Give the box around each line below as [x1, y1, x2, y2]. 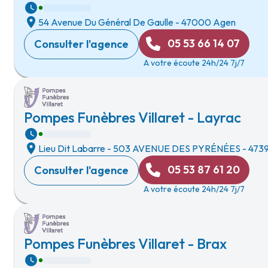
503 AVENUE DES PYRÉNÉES [113, 142, 240, 154]
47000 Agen [181, 16, 236, 28]
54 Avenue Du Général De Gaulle [38, 16, 173, 28]
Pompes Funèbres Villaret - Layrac [24, 108, 241, 126]
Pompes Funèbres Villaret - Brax [24, 234, 227, 252]
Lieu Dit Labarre [38, 142, 105, 154]
